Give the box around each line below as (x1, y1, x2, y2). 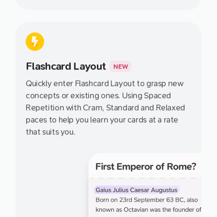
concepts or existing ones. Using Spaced (26, 91, 171, 100)
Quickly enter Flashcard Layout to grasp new (26, 78, 184, 88)
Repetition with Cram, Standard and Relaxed (26, 103, 185, 112)
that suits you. (26, 127, 76, 137)
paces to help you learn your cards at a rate (26, 115, 179, 124)
